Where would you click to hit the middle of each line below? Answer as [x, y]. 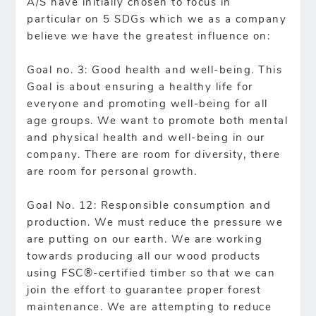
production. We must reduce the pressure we [155, 223]
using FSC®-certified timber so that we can [151, 274]
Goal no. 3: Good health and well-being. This [155, 71]
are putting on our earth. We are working [145, 240]
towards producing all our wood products [144, 257]
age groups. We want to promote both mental [158, 121]
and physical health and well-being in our [146, 138]
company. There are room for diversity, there [154, 155]
